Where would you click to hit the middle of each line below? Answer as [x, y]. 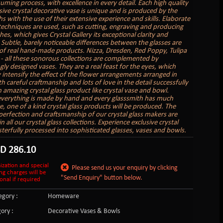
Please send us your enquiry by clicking [123, 168]
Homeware [63, 196]
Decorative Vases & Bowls [84, 211]
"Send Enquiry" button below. [102, 178]
